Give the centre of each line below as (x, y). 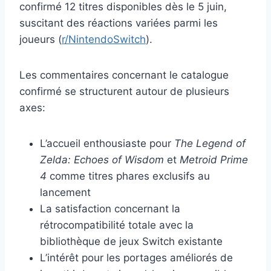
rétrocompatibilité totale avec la (117, 225)
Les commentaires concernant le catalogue (124, 75)
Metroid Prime (214, 160)
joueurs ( (41, 40)
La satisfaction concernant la (110, 209)
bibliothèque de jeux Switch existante (131, 242)
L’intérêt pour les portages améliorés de (136, 258)
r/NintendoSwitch (104, 40)
